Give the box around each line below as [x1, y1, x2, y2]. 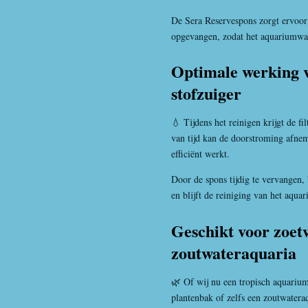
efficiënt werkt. [171, 147, 230, 161]
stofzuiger [171, 81, 241, 106]
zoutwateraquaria [171, 240, 296, 265]
